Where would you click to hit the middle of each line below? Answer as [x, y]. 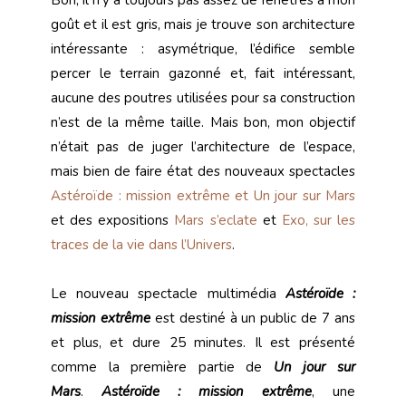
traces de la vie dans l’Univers [141, 245]
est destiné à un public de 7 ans [253, 319]
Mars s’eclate [216, 221]
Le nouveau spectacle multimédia [168, 294]
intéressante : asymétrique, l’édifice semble [203, 49]
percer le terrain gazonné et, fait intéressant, [203, 74]
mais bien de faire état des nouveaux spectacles [203, 172]
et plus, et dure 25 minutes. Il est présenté [203, 343]
